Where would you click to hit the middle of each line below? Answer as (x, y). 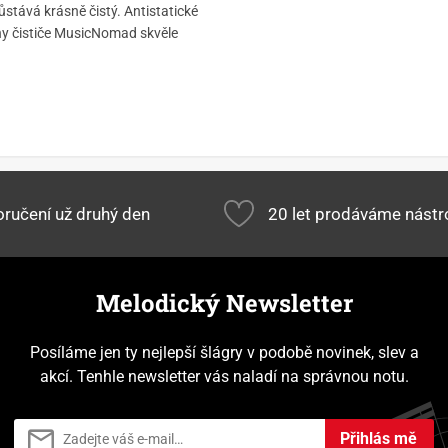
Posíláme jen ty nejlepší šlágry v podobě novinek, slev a (224, 353)
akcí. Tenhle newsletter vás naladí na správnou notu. (224, 377)
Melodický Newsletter (224, 303)
